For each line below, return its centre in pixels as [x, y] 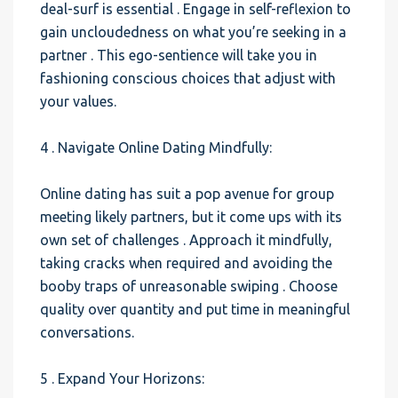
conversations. [87, 332]
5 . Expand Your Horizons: [122, 378]
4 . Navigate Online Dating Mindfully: [156, 147]
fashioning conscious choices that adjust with [188, 78]
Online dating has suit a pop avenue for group [187, 194]
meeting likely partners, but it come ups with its [191, 217]
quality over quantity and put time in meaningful [195, 309]
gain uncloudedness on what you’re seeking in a [193, 32]
